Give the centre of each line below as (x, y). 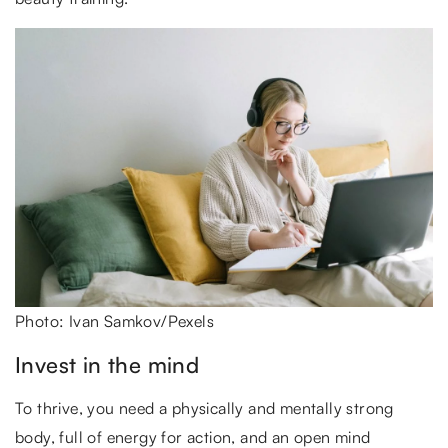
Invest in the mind (107, 364)
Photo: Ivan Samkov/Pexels (114, 320)
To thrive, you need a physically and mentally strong (204, 407)
